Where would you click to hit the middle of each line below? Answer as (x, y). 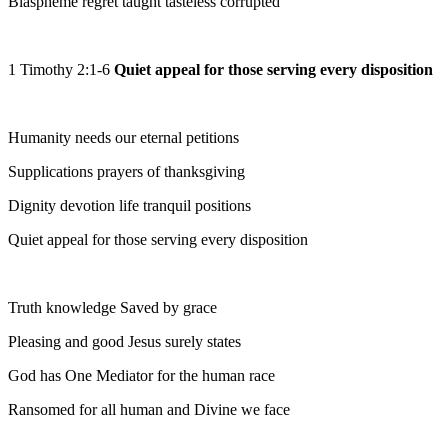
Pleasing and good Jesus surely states (124, 342)
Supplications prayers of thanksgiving (126, 172)
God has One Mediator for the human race (141, 376)
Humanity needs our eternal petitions (123, 138)
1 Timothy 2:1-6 (61, 70)
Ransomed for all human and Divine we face (149, 410)
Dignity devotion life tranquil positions (129, 206)
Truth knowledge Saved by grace (112, 308)
